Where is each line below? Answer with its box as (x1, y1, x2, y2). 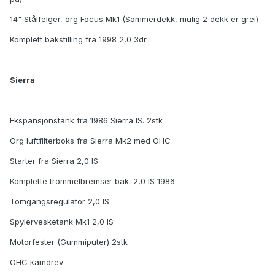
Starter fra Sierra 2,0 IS (10, 156, 98, 166)
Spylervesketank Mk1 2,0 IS (10, 217, 114, 227)
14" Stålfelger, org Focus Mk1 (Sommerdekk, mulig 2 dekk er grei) (10, 14, 258, 25)
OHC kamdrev (10, 257, 63, 268)
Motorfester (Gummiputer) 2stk (10, 237, 128, 247)
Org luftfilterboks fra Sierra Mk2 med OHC (10, 136, 171, 146)
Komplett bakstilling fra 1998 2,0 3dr (10, 34, 147, 45)
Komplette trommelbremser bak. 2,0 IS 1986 (10, 176, 175, 187)
